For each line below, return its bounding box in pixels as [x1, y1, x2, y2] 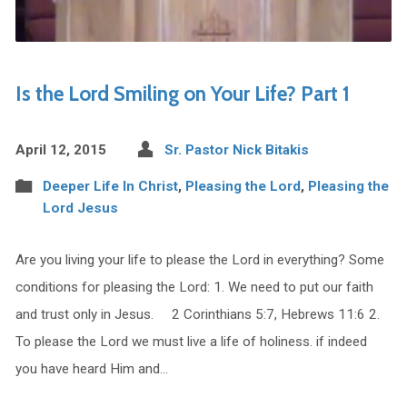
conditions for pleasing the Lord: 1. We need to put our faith [15, 278, 373, 295]
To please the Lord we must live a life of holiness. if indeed [15, 333, 367, 350]
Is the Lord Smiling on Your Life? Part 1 [15, 80, 350, 106]
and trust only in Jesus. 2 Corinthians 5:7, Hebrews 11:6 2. [15, 305, 380, 323]
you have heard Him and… [15, 360, 168, 377]
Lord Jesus [42, 199, 118, 216]
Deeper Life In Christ [42, 177, 178, 194]
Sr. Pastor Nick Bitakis [164, 141, 309, 158]
